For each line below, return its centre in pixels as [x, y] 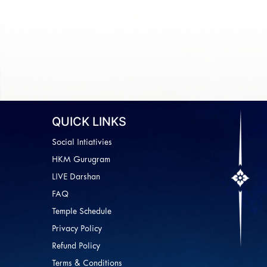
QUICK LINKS [89, 122]
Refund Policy [76, 246]
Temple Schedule [82, 212]
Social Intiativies [82, 143]
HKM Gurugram [81, 160]
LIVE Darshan [76, 177]
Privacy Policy [77, 229]
